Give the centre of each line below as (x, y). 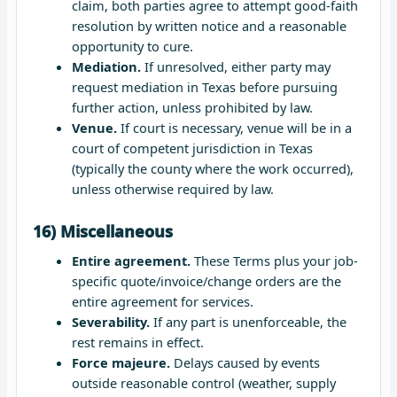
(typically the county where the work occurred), (212, 168)
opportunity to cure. (132, 46)
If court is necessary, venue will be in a (234, 127)
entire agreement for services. (162, 301)
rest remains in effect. (137, 342)
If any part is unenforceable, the (248, 321)
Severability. (110, 321)
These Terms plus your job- (274, 260)
